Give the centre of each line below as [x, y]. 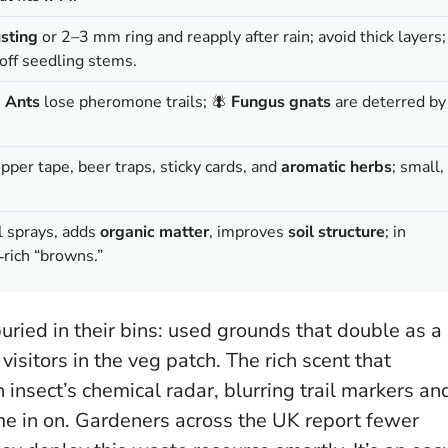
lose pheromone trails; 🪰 [135, 101]
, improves [248, 231]
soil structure [336, 231]
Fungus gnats [281, 101]
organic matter [154, 231]
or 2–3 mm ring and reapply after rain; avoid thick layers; [242, 36]
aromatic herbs [336, 166]
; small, [418, 166]
